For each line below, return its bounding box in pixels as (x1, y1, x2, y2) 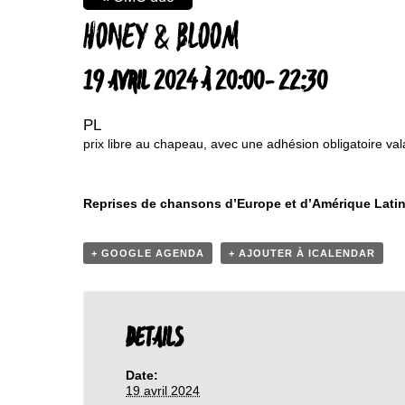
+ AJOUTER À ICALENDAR (229, 248, 375, 259)
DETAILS (126, 323, 184, 355)
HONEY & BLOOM (83, 16, 239, 61)
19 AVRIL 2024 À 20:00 (83, 66, 264, 99)
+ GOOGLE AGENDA (91, 248, 204, 259)
